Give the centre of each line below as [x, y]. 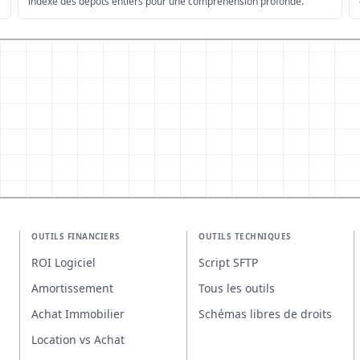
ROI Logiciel [63, 262]
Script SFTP [228, 262]
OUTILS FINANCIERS [76, 236]
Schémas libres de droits [265, 314]
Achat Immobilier [78, 314]
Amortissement [72, 288]
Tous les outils [237, 288]
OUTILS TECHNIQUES [245, 236]
